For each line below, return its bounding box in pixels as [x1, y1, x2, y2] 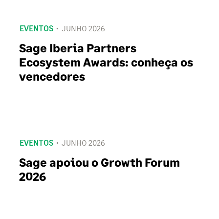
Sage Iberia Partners [19, 41, 136, 55]
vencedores [19, 69, 85, 84]
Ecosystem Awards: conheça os [19, 55, 193, 69]
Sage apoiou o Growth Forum [19, 155, 180, 170]
